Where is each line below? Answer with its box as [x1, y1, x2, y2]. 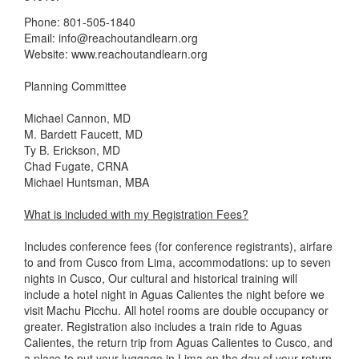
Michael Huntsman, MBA [24, 173, 149, 190]
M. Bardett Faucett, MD [24, 125, 143, 142]
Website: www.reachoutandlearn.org [24, 45, 208, 62]
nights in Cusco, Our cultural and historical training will [24, 269, 297, 286]
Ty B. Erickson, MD [24, 141, 120, 158]
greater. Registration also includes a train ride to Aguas [24, 317, 302, 334]
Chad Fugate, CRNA [24, 157, 128, 174]
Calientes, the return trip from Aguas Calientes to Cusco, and [24, 333, 333, 350]
